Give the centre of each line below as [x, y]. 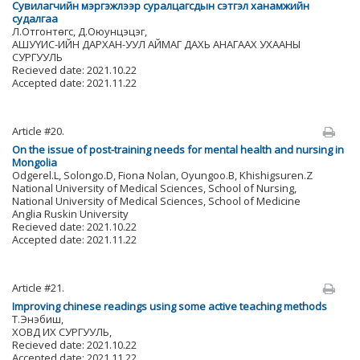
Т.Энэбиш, [38, 319]
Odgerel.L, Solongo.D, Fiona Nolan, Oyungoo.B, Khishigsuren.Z [162, 175]
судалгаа [35, 18]
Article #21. [38, 288]
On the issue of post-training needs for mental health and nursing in [178, 149]
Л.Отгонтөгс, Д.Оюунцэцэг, [80, 31]
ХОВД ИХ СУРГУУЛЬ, [62, 332]
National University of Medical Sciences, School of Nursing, [154, 188]
